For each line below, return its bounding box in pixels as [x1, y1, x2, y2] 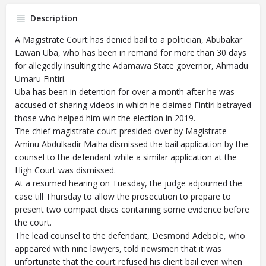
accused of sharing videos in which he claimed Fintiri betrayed [15, 99, 251, 110]
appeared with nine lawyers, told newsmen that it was [15, 243, 221, 254]
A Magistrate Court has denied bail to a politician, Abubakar [15, 34, 242, 45]
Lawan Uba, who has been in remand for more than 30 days [15, 47, 246, 58]
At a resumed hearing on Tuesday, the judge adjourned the [15, 178, 242, 189]
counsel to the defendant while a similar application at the [15, 151, 237, 163]
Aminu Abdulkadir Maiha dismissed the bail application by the [15, 138, 248, 150]
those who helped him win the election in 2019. [15, 112, 195, 123]
